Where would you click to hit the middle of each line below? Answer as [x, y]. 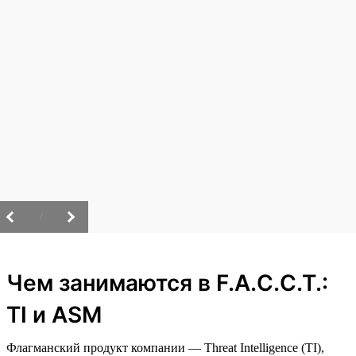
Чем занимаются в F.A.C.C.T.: [167, 282]
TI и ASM [54, 314]
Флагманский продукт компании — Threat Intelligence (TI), [165, 347]
